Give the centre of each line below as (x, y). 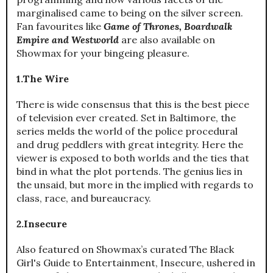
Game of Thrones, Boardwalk (168, 26)
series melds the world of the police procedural (127, 131)
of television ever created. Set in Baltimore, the (126, 117)
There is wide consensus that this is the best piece (133, 104)
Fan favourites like (60, 26)
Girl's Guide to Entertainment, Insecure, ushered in (136, 262)
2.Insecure (42, 223)
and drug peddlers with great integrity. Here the (130, 144)
